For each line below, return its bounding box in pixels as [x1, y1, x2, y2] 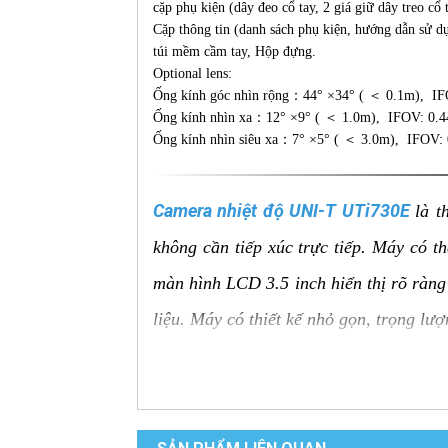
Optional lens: [153, 66, 236, 81]
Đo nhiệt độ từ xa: [173, 425, 314, 445]
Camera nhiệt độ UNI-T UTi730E [153, 200, 410, 221]
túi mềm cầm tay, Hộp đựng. [153, 44, 316, 59]
